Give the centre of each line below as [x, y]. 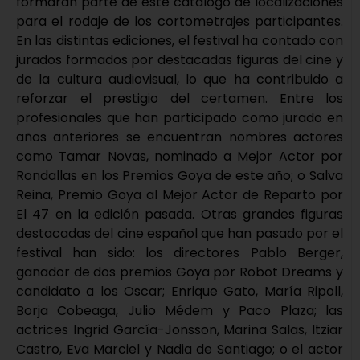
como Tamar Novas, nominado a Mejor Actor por [180, 157]
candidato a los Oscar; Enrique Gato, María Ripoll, [180, 292]
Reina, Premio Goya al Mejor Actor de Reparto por [180, 195]
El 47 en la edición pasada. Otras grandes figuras [180, 215]
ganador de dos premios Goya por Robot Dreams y [180, 272]
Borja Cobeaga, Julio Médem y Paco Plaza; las [180, 311]
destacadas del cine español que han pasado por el [180, 234]
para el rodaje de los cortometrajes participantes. [180, 22]
